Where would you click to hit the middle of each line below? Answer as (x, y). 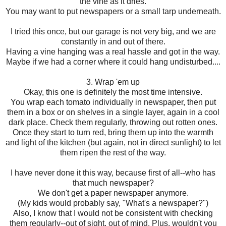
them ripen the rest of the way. (113, 152)
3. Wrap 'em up (113, 82)
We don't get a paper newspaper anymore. (113, 193)
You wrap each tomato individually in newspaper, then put (113, 102)
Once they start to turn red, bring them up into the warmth (113, 132)
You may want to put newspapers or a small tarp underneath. (113, 11)
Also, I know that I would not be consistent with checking (113, 213)
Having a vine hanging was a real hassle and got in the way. (113, 51)
